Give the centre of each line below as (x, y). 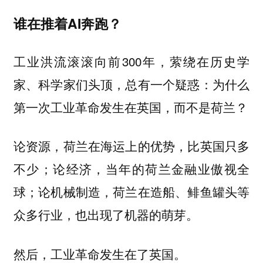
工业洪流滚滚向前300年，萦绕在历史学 (131, 61)
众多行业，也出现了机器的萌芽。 (106, 215)
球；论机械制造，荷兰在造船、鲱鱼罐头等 (131, 192)
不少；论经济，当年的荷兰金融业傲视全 (131, 169)
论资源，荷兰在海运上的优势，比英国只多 (131, 146)
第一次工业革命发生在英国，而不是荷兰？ (130, 107)
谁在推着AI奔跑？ (67, 23)
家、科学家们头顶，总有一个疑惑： (113, 84)
